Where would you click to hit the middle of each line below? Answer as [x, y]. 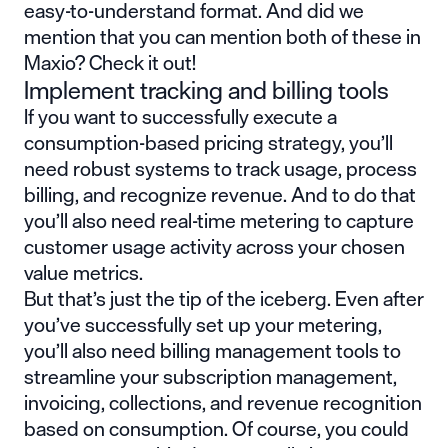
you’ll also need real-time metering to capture [219, 220]
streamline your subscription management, [210, 376]
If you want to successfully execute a [180, 116]
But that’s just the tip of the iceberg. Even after [224, 298]
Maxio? [56, 62]
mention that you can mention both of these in [222, 36]
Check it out [140, 62]
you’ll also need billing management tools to [212, 350]
